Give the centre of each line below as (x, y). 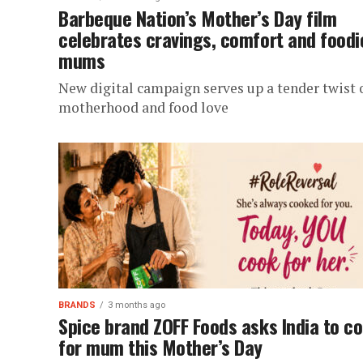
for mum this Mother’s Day (161, 347)
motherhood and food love (143, 107)
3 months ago (137, 305)
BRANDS (77, 305)
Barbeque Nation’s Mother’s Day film (198, 18)
